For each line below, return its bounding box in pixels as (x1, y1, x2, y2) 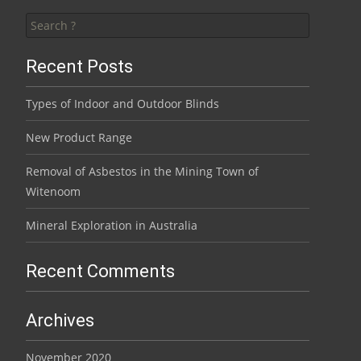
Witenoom (26, 184, 81, 199)
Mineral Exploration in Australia (26, 218, 197, 233)
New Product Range (26, 130, 132, 145)
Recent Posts (26, 56, 133, 77)
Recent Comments (26, 261, 175, 281)
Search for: (26, 2, 85, 18)
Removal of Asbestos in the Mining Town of (26, 164, 259, 179)
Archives (26, 310, 94, 330)
